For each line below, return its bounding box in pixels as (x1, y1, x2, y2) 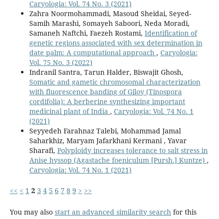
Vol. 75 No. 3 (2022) (29, 58, 92, 67)
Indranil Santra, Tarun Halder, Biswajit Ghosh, (29, 67, 183, 77)
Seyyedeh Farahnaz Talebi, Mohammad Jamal (29, 126, 181, 136)
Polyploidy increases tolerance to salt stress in (57, 146, 208, 155)
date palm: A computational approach (29, 48, 156, 58)
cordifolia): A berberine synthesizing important (29, 97, 185, 107)
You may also (9, 207, 55, 217)
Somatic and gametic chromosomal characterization (29, 77, 200, 87)
